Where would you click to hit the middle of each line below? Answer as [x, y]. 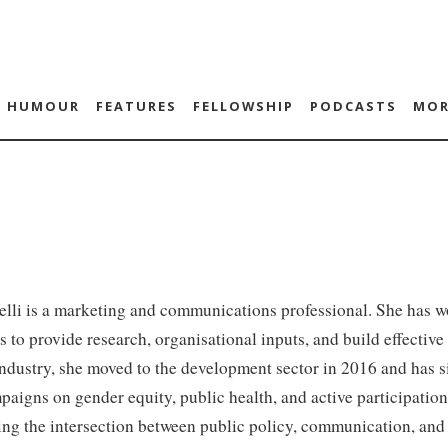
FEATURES [136, 106]
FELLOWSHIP [243, 106]
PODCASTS [353, 106]
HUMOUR [43, 106]
